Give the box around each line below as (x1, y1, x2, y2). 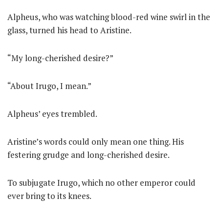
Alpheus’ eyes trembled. (7, 108, 97, 119)
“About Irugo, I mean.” (7, 80, 91, 91)
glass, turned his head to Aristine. (7, 24, 131, 36)
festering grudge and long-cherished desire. (7, 149, 170, 160)
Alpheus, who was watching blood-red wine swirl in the (7, 11, 210, 22)
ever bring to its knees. (7, 190, 91, 201)
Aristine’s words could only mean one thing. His (7, 136, 184, 147)
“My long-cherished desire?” (7, 52, 113, 64)
